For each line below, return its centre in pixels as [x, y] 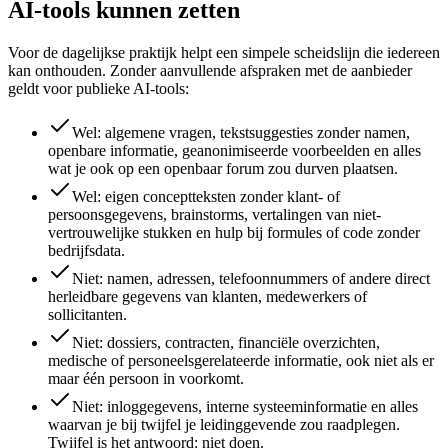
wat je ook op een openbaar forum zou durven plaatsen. [223, 169]
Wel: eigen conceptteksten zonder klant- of [206, 197]
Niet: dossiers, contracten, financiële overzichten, [226, 343]
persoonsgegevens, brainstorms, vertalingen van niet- [214, 215]
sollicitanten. [87, 315]
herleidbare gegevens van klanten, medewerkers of [207, 297]
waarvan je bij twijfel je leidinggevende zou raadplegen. [224, 425]
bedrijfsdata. [86, 251]
